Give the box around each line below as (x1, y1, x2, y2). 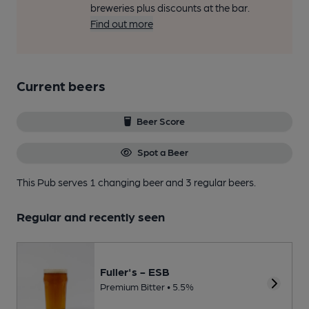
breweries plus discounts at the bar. (90, 1, 250, 14)
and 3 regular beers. (166, 175, 256, 188)
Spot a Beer (137, 146, 188, 158)
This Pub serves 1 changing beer (17, 175, 166, 188)
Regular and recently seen (17, 208, 165, 223)
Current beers (17, 77, 106, 94)
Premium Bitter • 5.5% (100, 280, 194, 292)
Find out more (90, 17, 153, 30)
